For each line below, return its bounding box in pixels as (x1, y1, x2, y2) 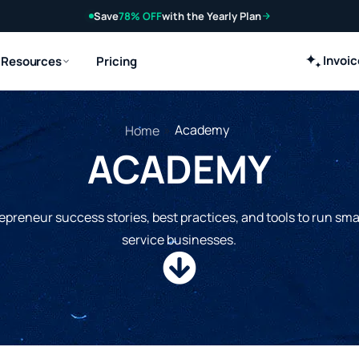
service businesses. (122, 231, 237, 248)
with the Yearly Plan (161, 8, 261, 23)
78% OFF (118, 8, 162, 23)
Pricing (96, 52, 137, 70)
